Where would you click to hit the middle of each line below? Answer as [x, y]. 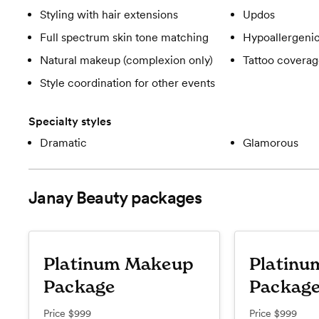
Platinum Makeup [119, 264]
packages [164, 198]
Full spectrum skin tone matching [124, 38]
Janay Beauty [78, 198]
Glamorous [270, 143]
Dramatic [63, 143]
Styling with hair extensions [109, 15]
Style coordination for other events [127, 83]
